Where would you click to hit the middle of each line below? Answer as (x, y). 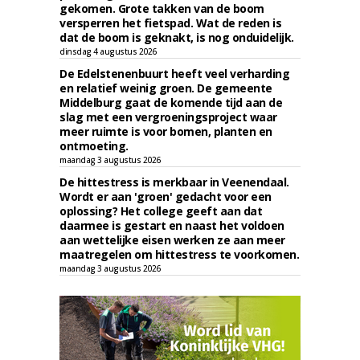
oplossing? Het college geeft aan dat (161, 211)
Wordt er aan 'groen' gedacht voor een (166, 196)
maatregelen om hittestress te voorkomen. (179, 254)
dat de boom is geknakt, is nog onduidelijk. (177, 37)
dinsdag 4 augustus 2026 (108, 51)
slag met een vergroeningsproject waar (168, 117)
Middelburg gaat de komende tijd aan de (171, 102)
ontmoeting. (94, 146)
